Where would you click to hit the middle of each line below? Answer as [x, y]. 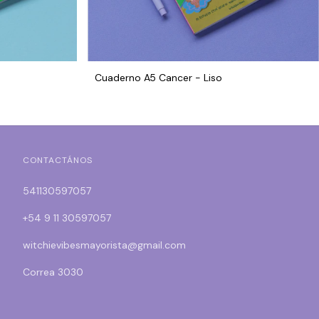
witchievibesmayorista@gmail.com [104, 245]
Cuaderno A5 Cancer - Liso [159, 77]
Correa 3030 [53, 272]
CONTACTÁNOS [57, 160]
